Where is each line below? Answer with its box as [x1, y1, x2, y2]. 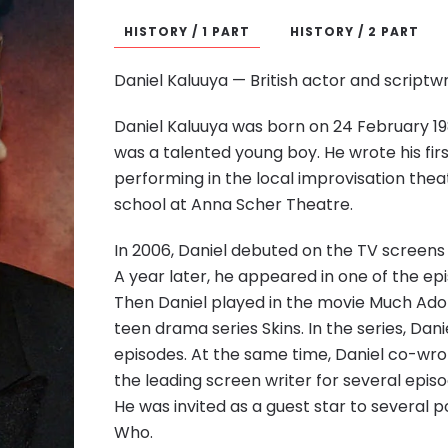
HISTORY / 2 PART [289, 22, 419, 40]
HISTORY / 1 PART [123, 22, 250, 40]
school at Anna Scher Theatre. [113, 192, 353, 216]
